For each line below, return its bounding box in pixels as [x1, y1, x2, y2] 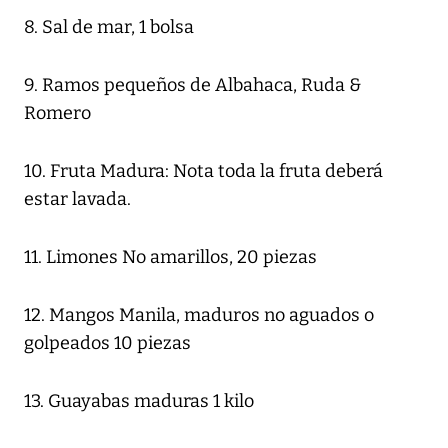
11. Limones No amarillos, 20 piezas [24, 246, 317, 269]
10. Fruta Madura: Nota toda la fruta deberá [24, 160, 383, 183]
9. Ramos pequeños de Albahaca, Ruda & [24, 74, 361, 97]
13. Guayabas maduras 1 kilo [24, 390, 254, 413]
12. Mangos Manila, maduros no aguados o [24, 304, 374, 327]
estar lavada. [24, 188, 131, 211]
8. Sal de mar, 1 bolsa [24, 16, 194, 39]
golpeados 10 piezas [24, 332, 191, 355]
